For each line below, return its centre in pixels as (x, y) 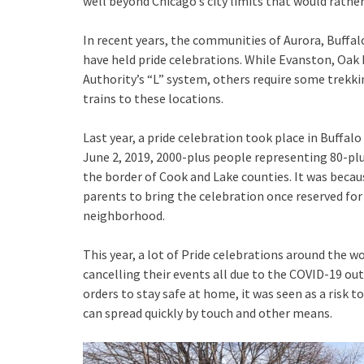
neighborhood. (124, 215)
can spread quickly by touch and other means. (208, 313)
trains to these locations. (153, 98)
